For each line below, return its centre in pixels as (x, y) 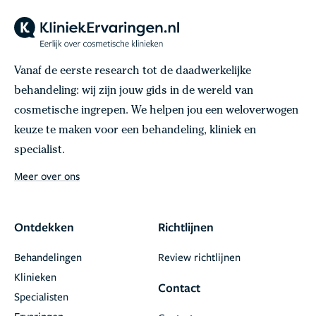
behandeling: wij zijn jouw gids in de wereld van (134, 91)
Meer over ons (47, 175)
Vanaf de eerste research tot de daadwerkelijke (133, 72)
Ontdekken (44, 226)
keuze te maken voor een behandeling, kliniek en (135, 131)
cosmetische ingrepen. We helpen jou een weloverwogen (156, 111)
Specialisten (41, 296)
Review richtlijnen (199, 256)
